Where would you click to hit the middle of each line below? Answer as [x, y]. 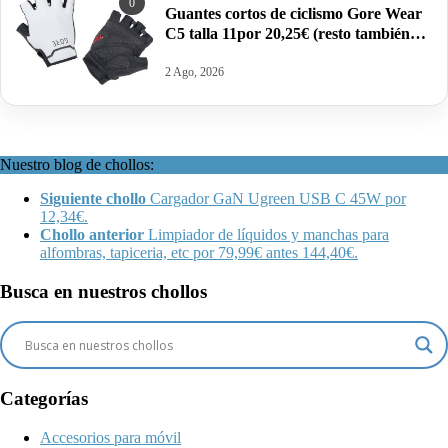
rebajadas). [203, 54]
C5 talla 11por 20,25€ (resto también [287, 34]
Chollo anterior [92, 234]
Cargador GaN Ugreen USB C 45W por [278, 198]
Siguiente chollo [93, 198]
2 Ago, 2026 [194, 72]
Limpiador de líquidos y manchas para [268, 234]
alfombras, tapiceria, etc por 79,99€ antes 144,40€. [199, 252]
